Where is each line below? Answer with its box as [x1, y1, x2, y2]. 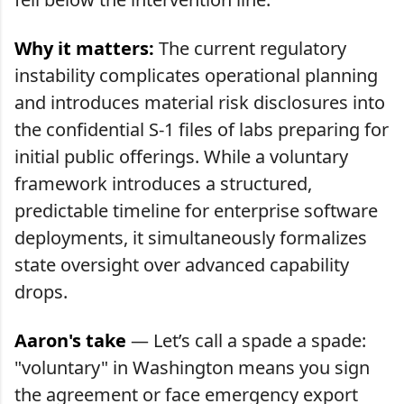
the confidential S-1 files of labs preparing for [14, 116, 389, 142]
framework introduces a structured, [14, 170, 312, 196]
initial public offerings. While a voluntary [14, 143, 348, 169]
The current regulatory [154, 35, 346, 60]
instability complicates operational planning [14, 62, 378, 87]
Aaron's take [14, 327, 126, 353]
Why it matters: [14, 35, 154, 60]
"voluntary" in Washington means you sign [14, 354, 370, 380]
